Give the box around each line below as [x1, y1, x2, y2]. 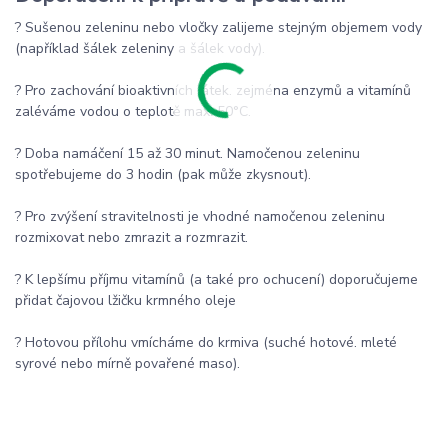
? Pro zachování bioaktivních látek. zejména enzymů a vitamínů [15, 81, 411, 101]
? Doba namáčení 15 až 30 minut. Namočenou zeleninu [15, 144, 360, 164]
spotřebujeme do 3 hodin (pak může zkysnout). [15, 165, 311, 185]
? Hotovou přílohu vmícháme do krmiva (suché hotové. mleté [15, 333, 397, 353]
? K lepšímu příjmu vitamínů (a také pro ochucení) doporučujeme [15, 270, 418, 290]
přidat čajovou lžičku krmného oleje [15, 291, 236, 311]
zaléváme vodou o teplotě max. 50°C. [15, 102, 251, 122]
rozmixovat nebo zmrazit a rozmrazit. [15, 228, 248, 248]
